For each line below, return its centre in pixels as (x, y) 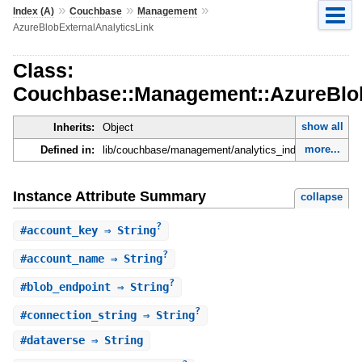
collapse (322, 196)
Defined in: (67, 150)
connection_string (81, 316)
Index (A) (33, 11)
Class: (43, 70)
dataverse (55, 340)
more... (322, 149)
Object (118, 128)
